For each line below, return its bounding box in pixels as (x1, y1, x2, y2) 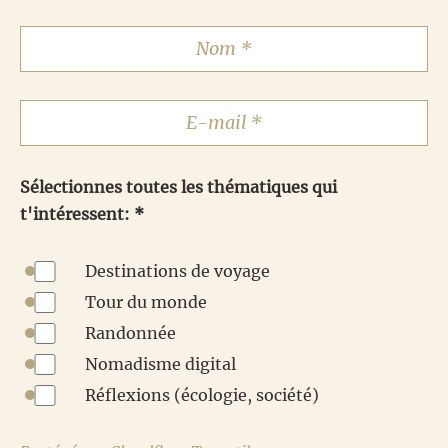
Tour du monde (85, 292, 207, 313)
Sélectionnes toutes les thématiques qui (20, 177, 337, 198)
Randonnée (85, 323, 176, 344)
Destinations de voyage (85, 261, 270, 282)
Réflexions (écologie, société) (85, 385, 319, 406)
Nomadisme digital (85, 354, 236, 375)
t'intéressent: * (20, 204, 144, 225)
